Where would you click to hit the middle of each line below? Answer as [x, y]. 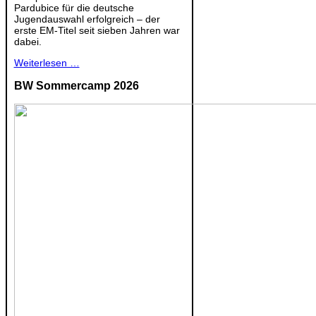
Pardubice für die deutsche [74, 7]
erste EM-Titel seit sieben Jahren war [97, 30]
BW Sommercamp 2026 [76, 85]
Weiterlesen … [47, 62]
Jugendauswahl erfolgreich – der [87, 19]
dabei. [28, 41]
